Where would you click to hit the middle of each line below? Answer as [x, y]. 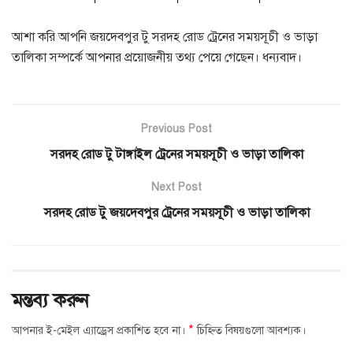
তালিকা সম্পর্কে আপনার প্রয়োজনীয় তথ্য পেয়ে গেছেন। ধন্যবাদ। [157, 58]
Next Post [176, 188]
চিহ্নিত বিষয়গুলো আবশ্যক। [250, 331]
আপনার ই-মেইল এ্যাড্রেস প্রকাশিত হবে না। [98, 331]
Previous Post [176, 129]
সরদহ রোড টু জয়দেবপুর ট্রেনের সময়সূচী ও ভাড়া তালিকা [176, 213]
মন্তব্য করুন [50, 301]
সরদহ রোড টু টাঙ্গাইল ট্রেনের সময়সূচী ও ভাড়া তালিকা [176, 155]
